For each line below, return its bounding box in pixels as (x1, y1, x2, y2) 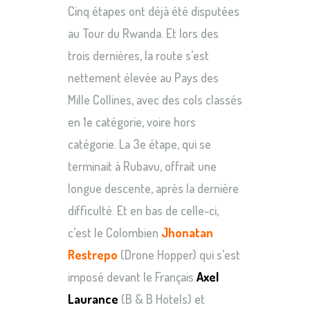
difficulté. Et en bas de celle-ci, (68, 203, 219, 219)
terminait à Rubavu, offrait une (68, 158, 217, 174)
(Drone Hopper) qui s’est (118, 247, 240, 263)
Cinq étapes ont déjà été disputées (68, 3, 239, 19)
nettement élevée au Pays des (68, 70, 219, 86)
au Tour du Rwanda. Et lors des (68, 26, 219, 42)
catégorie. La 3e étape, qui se (68, 136, 211, 152)
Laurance (68, 291, 118, 307)
